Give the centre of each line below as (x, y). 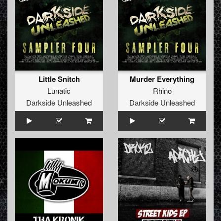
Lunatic (59, 91)
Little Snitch (59, 79)
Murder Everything (162, 79)
